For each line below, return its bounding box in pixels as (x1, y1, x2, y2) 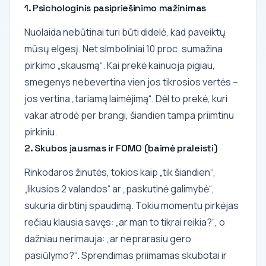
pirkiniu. (24, 125, 57, 138)
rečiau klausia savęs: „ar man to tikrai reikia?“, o (24, 215, 225, 229)
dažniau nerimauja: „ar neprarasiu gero (24, 232, 191, 245)
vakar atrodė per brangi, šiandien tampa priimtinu (24, 108, 234, 122)
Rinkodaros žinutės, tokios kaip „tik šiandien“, (24, 165, 216, 179)
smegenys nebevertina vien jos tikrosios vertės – (24, 75, 238, 88)
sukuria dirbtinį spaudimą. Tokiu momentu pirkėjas (24, 198, 239, 212)
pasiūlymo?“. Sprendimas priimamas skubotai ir (24, 248, 227, 262)
